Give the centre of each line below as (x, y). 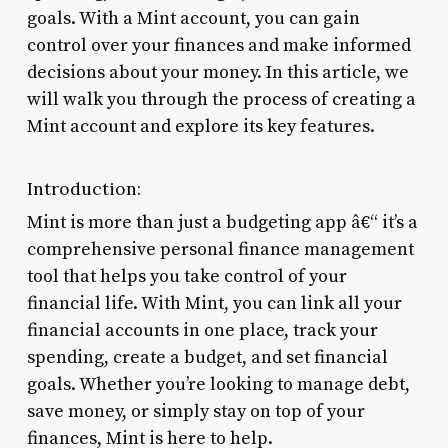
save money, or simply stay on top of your (195, 411)
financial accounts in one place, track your (202, 330)
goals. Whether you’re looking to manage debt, (218, 384)
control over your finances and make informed (218, 45)
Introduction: (83, 188)
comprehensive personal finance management (220, 249)
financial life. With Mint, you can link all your (214, 303)
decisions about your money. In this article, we (217, 72)
